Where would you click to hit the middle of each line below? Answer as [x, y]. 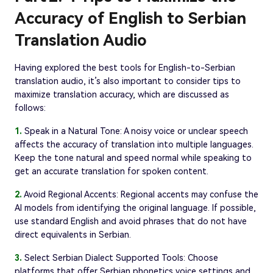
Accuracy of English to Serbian [130, 19]
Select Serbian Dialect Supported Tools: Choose [120, 258]
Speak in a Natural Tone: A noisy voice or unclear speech [135, 131]
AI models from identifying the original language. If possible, [135, 208]
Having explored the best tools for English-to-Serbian [125, 68]
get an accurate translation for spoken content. [112, 172]
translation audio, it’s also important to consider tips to [128, 81]
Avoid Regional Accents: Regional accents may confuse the [140, 195]
